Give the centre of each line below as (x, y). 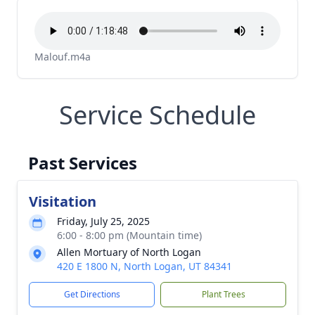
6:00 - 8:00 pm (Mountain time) (129, 235)
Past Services (83, 163)
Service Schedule (157, 115)
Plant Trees (223, 294)
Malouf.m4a (63, 57)
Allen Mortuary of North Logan (129, 252)
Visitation (63, 201)
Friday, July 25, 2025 (103, 221)
